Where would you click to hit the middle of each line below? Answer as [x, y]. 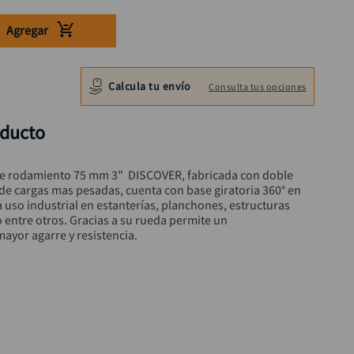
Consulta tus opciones [258, 86]
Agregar [27, 30]
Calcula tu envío [150, 86]
